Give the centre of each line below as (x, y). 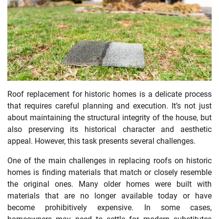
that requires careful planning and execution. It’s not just (109, 106)
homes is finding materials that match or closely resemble (109, 173)
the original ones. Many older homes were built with (109, 184)
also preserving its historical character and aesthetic (109, 130)
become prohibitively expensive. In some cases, (109, 208)
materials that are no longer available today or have (109, 196)
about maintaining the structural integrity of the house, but (109, 118)
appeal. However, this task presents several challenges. (101, 141)
